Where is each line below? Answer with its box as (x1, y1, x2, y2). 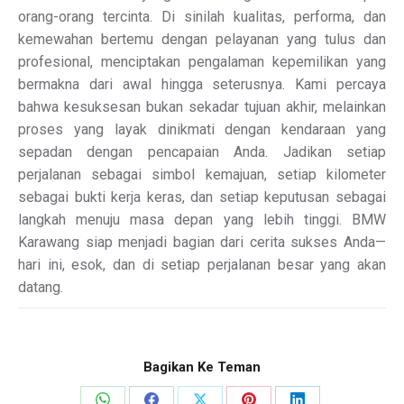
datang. (18, 279, 63, 297)
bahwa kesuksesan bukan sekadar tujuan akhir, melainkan (18, 98, 386, 116)
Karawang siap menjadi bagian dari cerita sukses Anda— (18, 234, 386, 252)
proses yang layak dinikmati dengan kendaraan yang (18, 121, 386, 139)
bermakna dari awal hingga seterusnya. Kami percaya (18, 76, 386, 94)
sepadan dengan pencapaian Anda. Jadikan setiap (18, 143, 386, 161)
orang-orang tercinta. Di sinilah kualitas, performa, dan (18, 8, 386, 26)
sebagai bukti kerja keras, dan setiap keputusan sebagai (18, 188, 386, 207)
